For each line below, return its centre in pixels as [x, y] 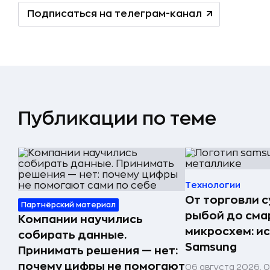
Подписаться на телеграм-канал [115, 14]
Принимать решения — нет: [98, 251]
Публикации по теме [117, 119]
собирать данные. [72, 235]
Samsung [211, 247]
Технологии [213, 185]
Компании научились [80, 219]
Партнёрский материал [68, 205]
